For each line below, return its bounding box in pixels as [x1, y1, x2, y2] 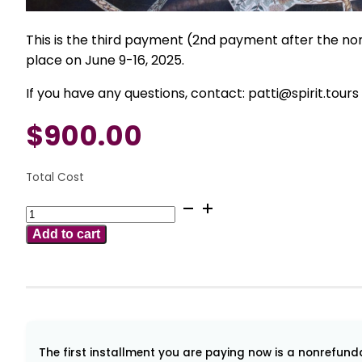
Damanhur [25, 319, 93, 339]
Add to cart [32, 226, 100, 241]
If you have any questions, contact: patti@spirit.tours [26, 83, 359, 103]
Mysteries [25, 279, 86, 298]
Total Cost [26, 169, 84, 185]
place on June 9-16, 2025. [26, 50, 184, 69]
